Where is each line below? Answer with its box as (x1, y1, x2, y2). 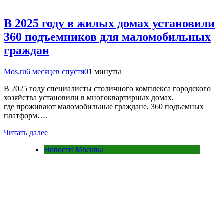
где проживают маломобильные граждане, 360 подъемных (4, 102, 204, 111)
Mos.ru (4, 67, 26, 76)
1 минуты (88, 67, 121, 76)
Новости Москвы (44, 145, 103, 154)
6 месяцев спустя (26, 67, 84, 76)
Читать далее (4, 128, 48, 137)
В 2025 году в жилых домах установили (4, 16, 215, 30)
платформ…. (4, 111, 47, 120)
